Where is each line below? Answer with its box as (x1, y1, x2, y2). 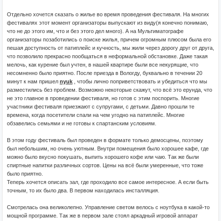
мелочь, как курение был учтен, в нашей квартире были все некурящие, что (7, 62, 198, 68)
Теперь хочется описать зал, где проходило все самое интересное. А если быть (7, 179, 209, 185)
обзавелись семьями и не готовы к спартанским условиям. (7, 120, 156, 126)
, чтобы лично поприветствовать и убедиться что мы (73, 78, 207, 84)
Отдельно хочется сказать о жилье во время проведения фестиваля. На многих (7, 11, 209, 17)
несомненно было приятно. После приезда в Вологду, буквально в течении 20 (7, 70, 202, 76)
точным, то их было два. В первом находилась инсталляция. (7, 187, 159, 193)
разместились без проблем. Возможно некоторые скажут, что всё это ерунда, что (7, 87, 212, 93)
